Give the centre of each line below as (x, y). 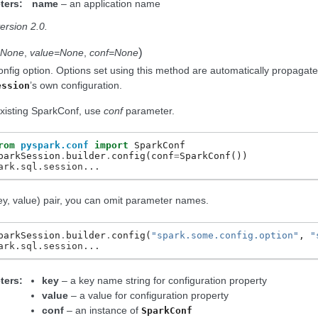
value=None (57, 53)
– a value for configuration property (149, 295)
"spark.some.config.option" (225, 235)
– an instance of (103, 310)
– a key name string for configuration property (163, 280)
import (111, 146)
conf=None (114, 53)
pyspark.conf (55, 146)
